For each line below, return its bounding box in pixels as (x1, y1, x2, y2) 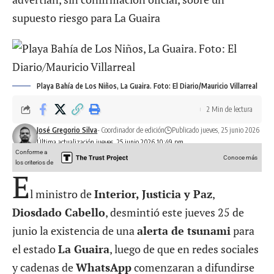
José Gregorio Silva (37, 125, 98, 135)
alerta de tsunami (137, 223, 231, 238)
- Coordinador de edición (97, 125, 165, 135)
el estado (12, 241, 58, 256)
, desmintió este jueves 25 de (105, 204, 244, 220)
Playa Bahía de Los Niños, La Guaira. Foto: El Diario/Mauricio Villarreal (37, 81, 257, 91)
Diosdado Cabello (12, 204, 105, 220)
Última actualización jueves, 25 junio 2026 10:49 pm (37, 138, 184, 147)
